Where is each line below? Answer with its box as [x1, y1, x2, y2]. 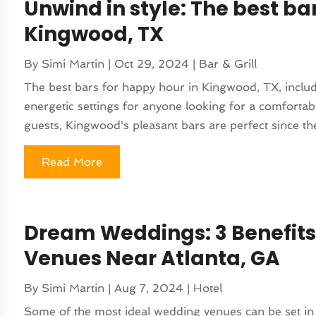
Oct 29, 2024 [114, 56, 190, 71]
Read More [42, 154, 103, 169]
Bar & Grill [199, 56, 257, 71]
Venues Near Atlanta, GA [24, 244, 281, 272]
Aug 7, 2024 [114, 281, 184, 295]
